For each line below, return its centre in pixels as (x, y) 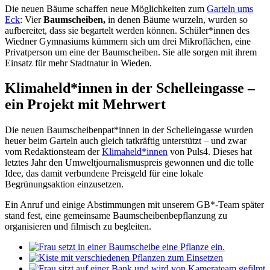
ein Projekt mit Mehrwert (85, 105)
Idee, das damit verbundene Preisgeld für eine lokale (104, 174)
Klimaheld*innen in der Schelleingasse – (130, 88)
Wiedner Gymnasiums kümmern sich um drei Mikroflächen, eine (128, 41)
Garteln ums (230, 8)
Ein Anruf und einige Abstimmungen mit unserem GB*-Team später (134, 205)
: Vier (32, 19)
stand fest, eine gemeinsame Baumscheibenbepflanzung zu (116, 216)
